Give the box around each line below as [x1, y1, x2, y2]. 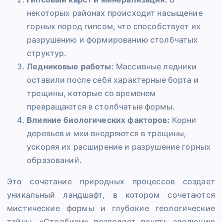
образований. [27, 155, 82, 166]
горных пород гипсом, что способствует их [27, 21, 201, 32]
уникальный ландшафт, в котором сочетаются [7, 190, 215, 200]
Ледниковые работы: [27, 61, 114, 72]
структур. [27, 48, 67, 58]
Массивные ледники [113, 61, 197, 72]
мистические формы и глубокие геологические [7, 203, 215, 214]
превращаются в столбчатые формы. [27, 102, 175, 112]
